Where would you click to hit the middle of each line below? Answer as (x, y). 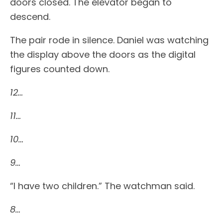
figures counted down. (60, 69)
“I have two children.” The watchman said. (102, 186)
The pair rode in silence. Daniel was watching (109, 40)
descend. (30, 17)
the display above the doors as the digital (103, 55)
